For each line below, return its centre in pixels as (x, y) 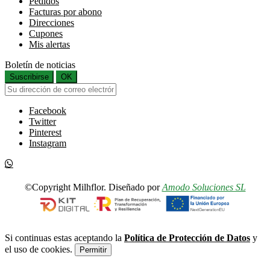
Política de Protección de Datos (187, 237)
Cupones (46, 33)
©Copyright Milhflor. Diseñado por (93, 187)
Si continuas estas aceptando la (64, 237)
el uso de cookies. (39, 249)
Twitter (42, 121)
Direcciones (52, 22)
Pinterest (45, 132)
